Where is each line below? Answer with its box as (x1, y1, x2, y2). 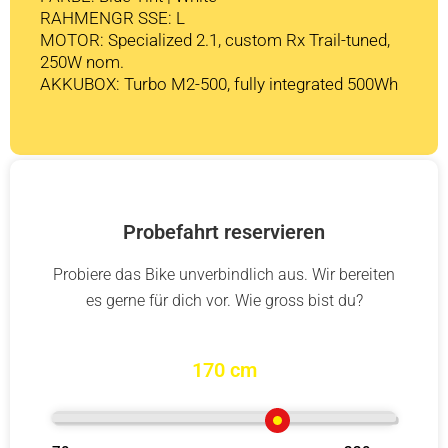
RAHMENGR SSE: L (40, 7, 185, 28)
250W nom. (40, 51, 124, 72)
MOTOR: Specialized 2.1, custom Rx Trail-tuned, (40, 29, 390, 50)
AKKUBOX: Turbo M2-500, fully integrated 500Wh (40, 73, 398, 94)
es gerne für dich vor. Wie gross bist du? (85, 290, 363, 310)
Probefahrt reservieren (123, 219, 325, 244)
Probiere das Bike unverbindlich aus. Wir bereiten (53, 264, 395, 284)
